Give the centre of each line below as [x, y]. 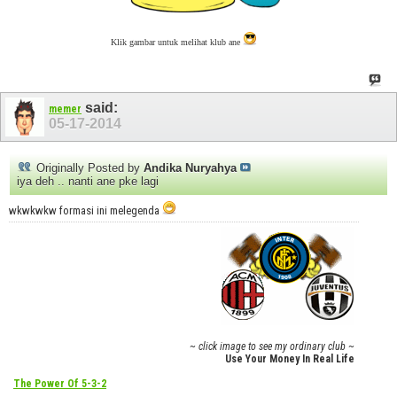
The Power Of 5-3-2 [60, 383]
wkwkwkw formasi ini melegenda [86, 210]
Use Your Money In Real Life [290, 358]
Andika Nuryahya [190, 167]
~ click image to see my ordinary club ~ [272, 346]
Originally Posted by [88, 167]
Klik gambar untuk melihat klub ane [177, 42]
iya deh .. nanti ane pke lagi [88, 181]
